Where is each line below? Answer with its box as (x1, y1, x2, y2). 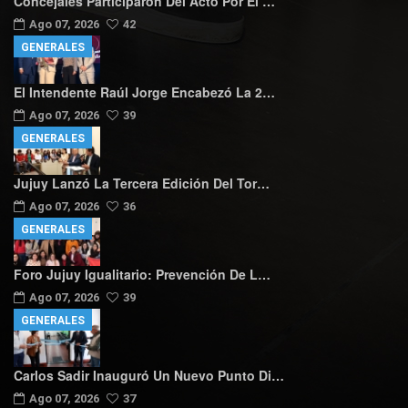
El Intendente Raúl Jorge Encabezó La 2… (14, 82, 275, 101)
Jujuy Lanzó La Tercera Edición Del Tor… (14, 173, 270, 192)
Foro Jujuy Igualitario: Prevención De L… (14, 265, 270, 284)
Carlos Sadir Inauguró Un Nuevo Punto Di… (14, 365, 284, 384)
